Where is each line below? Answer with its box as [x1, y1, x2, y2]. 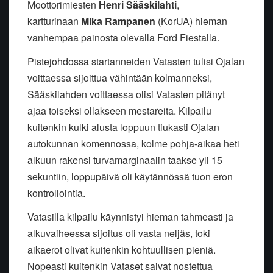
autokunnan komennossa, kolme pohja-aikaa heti [27, 136, 239, 151]
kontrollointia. [27, 186, 85, 200]
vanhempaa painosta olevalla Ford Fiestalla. [27, 30, 219, 45]
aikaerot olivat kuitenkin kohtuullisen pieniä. [27, 243, 216, 257]
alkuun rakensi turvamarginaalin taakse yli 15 [27, 153, 222, 168]
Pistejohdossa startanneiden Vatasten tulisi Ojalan [27, 54, 244, 69]
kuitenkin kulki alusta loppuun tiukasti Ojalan [27, 120, 219, 135]
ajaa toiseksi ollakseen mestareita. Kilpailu [27, 104, 211, 118]
